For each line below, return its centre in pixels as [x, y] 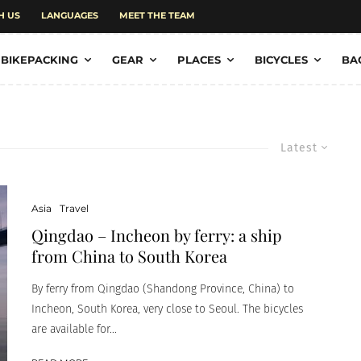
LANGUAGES [70, 15]
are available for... [74, 329]
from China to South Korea [129, 256]
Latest [299, 148]
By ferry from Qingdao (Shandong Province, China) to [163, 289]
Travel [74, 208]
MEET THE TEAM [157, 15]
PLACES [199, 60]
